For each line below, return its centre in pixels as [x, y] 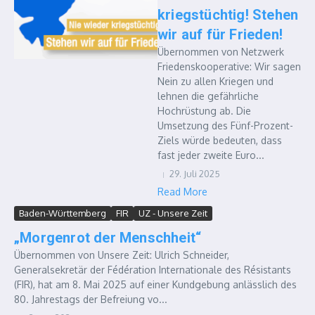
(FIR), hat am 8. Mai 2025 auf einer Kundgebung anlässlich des [155, 284]
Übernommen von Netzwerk [221, 52]
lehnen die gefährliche [208, 96]
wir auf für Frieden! [220, 34]
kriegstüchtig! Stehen [228, 15]
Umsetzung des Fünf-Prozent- [225, 126]
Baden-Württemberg [63, 213]
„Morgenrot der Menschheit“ [108, 238]
